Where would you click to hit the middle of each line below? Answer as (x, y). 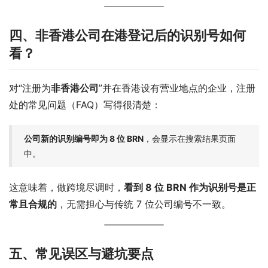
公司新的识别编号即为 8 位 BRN (84, 138)
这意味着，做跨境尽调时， (66, 187)
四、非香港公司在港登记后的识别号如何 (127, 35)
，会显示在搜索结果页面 (190, 138)
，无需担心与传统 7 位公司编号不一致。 (144, 204)
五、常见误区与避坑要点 (81, 253)
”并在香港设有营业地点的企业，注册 (177, 88)
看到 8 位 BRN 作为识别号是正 (190, 187)
